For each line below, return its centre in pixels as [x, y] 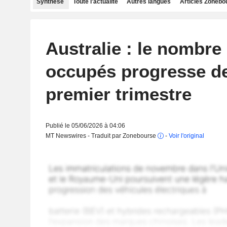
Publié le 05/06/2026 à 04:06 [85, 126]
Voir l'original [186, 136]
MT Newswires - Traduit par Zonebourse [101, 136]
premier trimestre [118, 94]
